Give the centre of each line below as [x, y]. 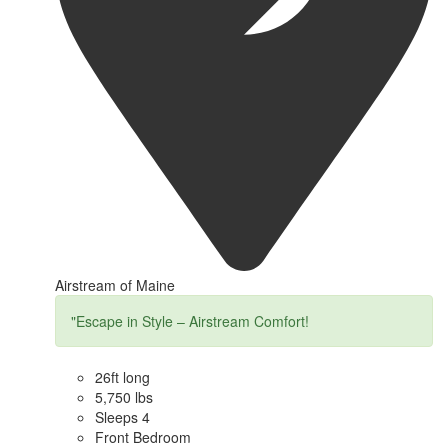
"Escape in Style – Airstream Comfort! [190, 321]
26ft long [122, 377]
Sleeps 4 [122, 417]
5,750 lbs [124, 397]
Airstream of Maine [115, 285]
